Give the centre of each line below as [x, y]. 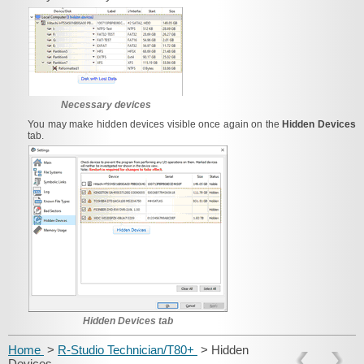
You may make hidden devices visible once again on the [155, 124]
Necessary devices [106, 105]
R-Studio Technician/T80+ [128, 349]
